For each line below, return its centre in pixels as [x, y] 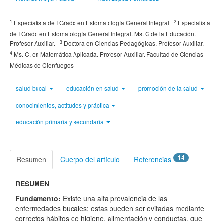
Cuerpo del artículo [90, 159]
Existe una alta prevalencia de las [114, 198]
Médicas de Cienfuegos [43, 65]
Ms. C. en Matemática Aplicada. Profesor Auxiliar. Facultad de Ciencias [108, 54]
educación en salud [93, 88]
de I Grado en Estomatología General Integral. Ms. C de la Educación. [103, 33]
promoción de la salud [169, 88]
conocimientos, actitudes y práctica [63, 105]
